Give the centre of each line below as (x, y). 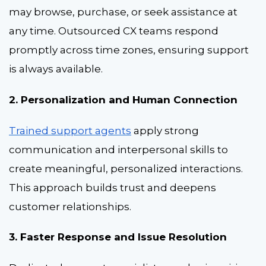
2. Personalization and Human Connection (123, 100)
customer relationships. (71, 206)
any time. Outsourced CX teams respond (114, 31)
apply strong (165, 130)
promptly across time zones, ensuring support (129, 50)
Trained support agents (70, 130)
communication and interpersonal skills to (118, 149)
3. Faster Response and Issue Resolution (118, 237)
